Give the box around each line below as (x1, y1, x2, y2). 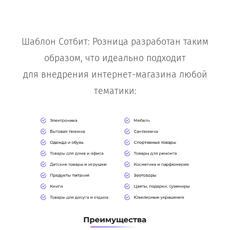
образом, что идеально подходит (44, 52, 186, 64)
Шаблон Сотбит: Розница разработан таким (22, 35, 208, 47)
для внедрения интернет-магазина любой (23, 68, 207, 80)
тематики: (93, 85, 137, 97)
